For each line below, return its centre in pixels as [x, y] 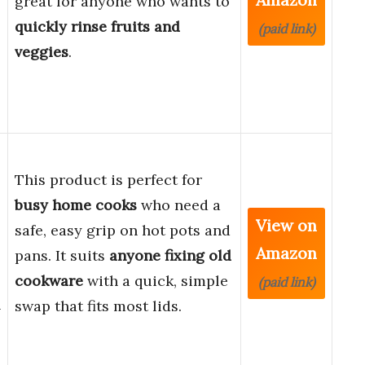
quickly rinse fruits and [97, 27]
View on [286, 226]
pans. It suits [62, 256]
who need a [179, 205]
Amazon [286, 253]
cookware [49, 281]
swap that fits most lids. [98, 306]
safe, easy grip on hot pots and [123, 231]
